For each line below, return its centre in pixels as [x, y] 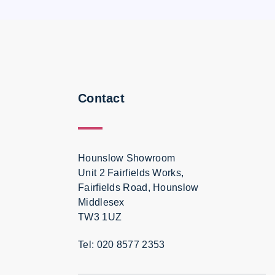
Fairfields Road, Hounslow [138, 187]
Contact [101, 99]
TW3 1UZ [100, 217]
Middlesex [101, 202]
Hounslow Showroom [127, 158]
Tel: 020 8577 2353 [122, 244]
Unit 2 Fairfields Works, [131, 172]
